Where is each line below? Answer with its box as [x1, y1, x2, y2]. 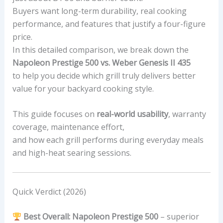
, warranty [168, 109, 206, 120]
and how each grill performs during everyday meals [12, 134, 204, 146]
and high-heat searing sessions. [12, 147, 131, 159]
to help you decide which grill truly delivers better [12, 70, 196, 81]
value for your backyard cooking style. [12, 83, 154, 94]
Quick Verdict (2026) [12, 186, 86, 198]
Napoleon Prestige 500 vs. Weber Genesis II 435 [12, 57, 191, 68]
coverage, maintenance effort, [12, 121, 124, 133]
